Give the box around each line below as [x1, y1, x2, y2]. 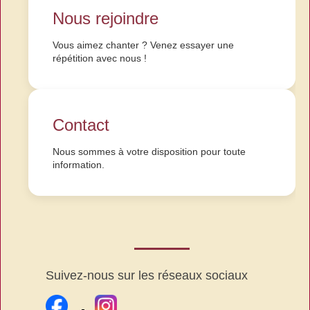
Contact [53, 116, 109, 135]
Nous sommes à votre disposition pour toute [53, 146, 246, 158]
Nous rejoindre [53, 9, 158, 28]
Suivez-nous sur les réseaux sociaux [46, 268, 248, 283]
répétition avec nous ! [53, 53, 147, 64]
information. [53, 159, 104, 171]
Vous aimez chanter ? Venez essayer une [53, 39, 234, 51]
